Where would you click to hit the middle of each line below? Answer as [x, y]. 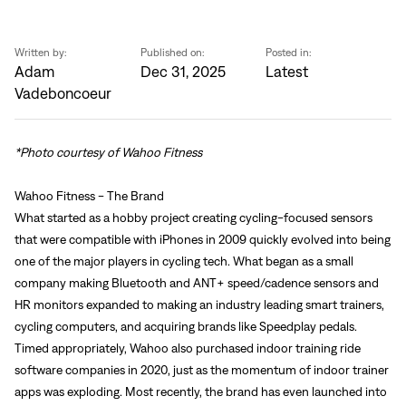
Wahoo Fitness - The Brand [89, 196]
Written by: [41, 52]
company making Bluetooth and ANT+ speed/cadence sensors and [197, 283]
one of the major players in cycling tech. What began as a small [184, 261]
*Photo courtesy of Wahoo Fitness [108, 152]
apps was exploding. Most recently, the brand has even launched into [201, 391]
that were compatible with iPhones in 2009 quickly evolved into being [203, 239]
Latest [287, 72]
